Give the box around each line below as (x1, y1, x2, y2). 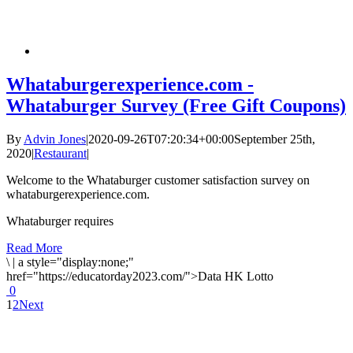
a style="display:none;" (18, 255, 134, 269)
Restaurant (34, 147, 87, 160)
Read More (6, 241, 62, 255)
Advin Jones (24, 132, 86, 146)
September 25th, (234, 132, 315, 146)
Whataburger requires (6, 214, 113, 228)
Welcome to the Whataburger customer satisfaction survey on (6, 173, 310, 187)
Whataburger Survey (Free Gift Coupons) (6, 95, 346, 117)
